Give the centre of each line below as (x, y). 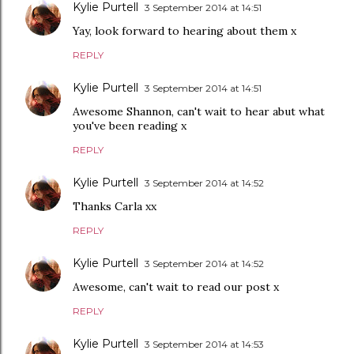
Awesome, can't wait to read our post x (176, 287)
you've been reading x (130, 126)
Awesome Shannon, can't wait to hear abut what (199, 112)
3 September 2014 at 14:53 (204, 345)
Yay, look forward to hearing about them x (185, 31)
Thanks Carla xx (115, 207)
